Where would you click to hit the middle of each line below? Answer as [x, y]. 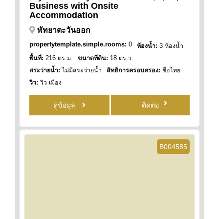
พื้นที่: [36, 58]
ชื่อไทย [170, 70]
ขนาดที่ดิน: [93, 58]
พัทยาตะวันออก [64, 30]
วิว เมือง [50, 82]
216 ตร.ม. [58, 58]
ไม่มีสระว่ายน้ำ [81, 70]
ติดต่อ [151, 105]
